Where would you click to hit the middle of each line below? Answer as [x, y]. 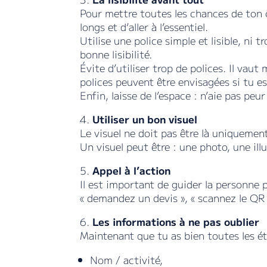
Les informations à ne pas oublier [175, 222]
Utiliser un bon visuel [145, 119]
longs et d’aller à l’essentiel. [144, 27]
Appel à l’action [132, 170]
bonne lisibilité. [116, 54]
